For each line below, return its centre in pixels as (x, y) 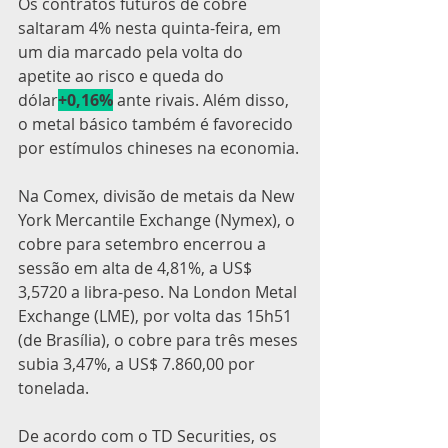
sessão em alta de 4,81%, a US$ (137, 268)
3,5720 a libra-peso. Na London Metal (159, 292)
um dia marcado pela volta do (132, 52)
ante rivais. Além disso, (203, 100)
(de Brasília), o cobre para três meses (160, 340)
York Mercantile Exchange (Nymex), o (158, 220)
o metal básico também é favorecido (157, 124)
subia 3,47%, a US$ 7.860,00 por (138, 364)
